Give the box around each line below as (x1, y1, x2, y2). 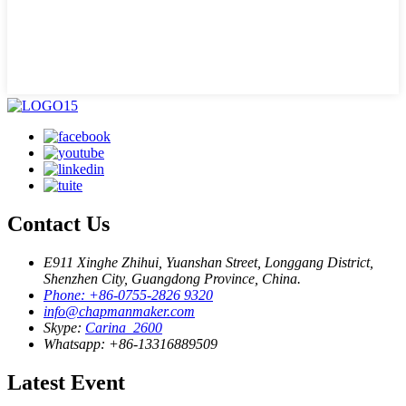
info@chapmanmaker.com (43, 304, 195, 320)
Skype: (43, 320, 85, 336)
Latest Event (7, 371, 125, 394)
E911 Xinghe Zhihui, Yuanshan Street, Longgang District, (43, 255, 373, 271)
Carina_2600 (85, 320, 162, 336)
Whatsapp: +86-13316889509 (43, 336, 217, 353)
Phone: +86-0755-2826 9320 (43, 287, 213, 304)
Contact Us (7, 212, 110, 237)
